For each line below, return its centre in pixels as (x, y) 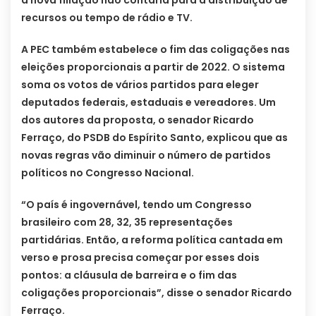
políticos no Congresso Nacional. (108, 173)
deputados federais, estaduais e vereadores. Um (148, 103)
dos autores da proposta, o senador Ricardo (138, 120)
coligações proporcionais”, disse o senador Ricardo (157, 293)
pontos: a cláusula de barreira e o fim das (129, 275)
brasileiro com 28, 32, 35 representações (127, 223)
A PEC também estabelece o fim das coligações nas (156, 50)
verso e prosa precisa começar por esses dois (140, 258)
